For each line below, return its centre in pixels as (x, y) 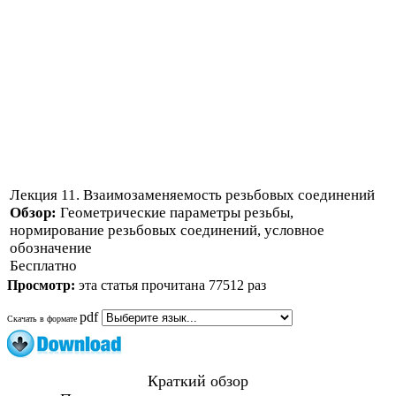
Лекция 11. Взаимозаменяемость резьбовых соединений (192, 194)
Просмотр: (43, 285)
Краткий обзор (198, 381)
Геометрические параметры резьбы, (177, 212)
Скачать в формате (43, 318)
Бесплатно (43, 265)
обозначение (51, 247)
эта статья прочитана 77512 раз (172, 285)
